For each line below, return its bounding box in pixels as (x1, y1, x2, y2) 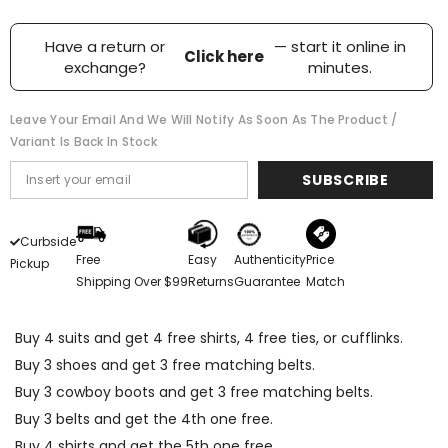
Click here (183, 46, 264, 68)
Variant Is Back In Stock (10, 132, 157, 150)
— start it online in (273, 35, 406, 57)
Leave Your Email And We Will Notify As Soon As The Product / (10, 110, 398, 128)
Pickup (10, 254, 49, 272)
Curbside (20, 232, 76, 250)
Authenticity (234, 250, 306, 268)
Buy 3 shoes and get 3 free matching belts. (15, 354, 315, 375)
